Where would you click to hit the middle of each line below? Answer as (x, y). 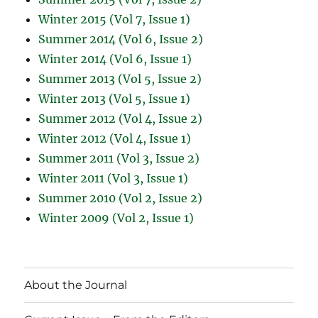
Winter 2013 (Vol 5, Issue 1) (115, 98)
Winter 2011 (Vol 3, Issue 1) (114, 178)
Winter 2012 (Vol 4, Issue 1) (115, 138)
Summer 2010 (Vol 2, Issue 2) (121, 198)
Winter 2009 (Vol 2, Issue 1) (116, 218)
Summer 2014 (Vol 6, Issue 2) (121, 39)
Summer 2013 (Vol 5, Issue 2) (120, 78)
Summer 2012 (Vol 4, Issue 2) (121, 118)
